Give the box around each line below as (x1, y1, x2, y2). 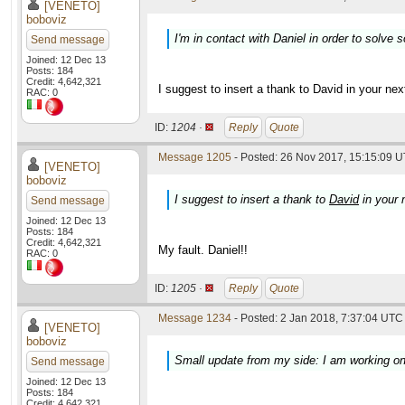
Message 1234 (158, 312, 231, 325)
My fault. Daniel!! (158, 243, 248, 257)
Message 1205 (158, 151, 231, 164)
